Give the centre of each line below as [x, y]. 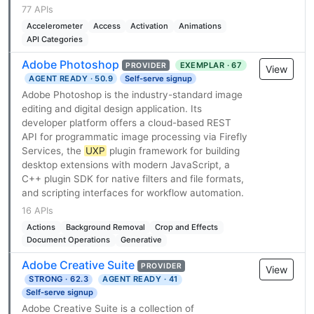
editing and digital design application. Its [112, 108]
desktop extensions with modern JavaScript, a [126, 164]
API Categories [55, 39]
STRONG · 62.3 [59, 279]
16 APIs [37, 210]
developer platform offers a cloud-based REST [127, 122]
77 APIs [37, 10]
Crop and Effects [187, 227]
